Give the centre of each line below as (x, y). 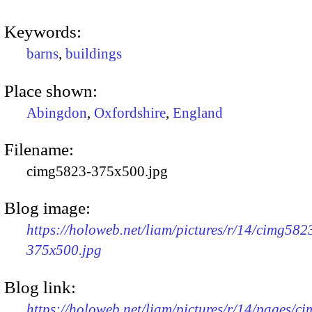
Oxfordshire (130, 112)
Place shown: (51, 91)
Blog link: (40, 287)
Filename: (39, 149)
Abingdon (57, 112)
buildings (94, 54)
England (198, 112)
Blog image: (47, 208)
